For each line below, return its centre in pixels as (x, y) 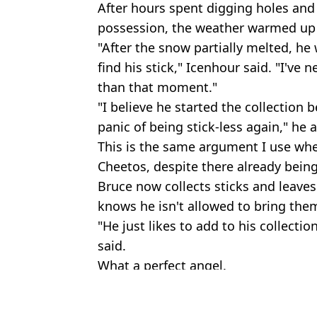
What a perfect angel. (162, 265)
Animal (219, 298)
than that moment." (157, 87)
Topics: (117, 298)
